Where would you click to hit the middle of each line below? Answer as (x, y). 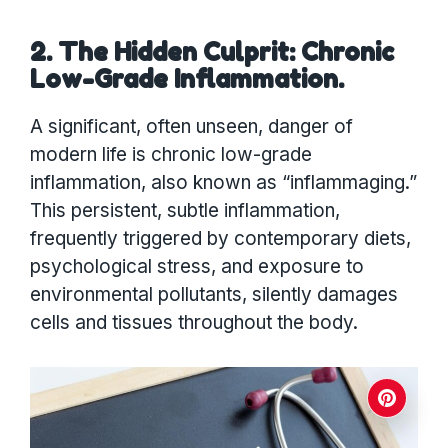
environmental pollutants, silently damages (214, 295)
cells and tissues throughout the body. (194, 323)
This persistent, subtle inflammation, (185, 211)
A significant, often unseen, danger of (191, 127)
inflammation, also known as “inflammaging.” (223, 183)
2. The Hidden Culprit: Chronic (212, 52)
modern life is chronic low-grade (171, 155)
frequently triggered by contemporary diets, (220, 239)
